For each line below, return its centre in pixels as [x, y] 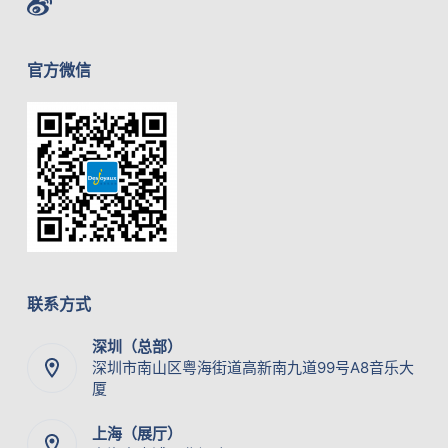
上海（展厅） [136, 433]
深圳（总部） [136, 346]
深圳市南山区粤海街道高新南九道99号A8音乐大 [252, 367]
